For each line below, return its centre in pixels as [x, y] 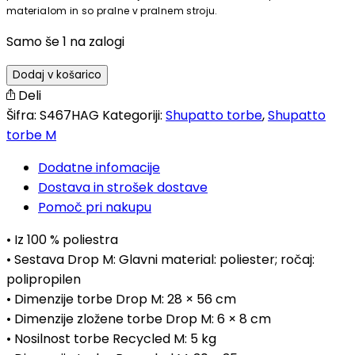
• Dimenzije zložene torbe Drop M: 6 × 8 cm [139, 319]
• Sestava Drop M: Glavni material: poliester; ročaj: [160, 259]
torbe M [31, 135]
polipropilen [44, 279]
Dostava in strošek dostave [123, 187]
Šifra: [23, 115]
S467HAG [69, 115]
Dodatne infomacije [99, 167]
